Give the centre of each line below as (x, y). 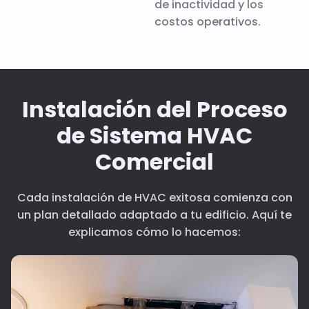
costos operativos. (208, 21)
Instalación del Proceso (154, 109)
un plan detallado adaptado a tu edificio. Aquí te (154, 215)
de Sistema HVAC (154, 135)
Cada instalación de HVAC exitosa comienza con (154, 197)
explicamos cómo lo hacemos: (154, 232)
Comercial (154, 161)
